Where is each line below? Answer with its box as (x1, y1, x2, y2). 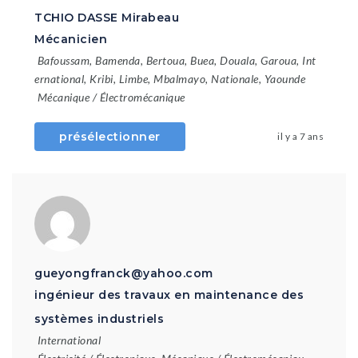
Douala (220, 54, 255, 67)
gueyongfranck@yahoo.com (34, 266, 213, 280)
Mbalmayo (153, 72, 205, 86)
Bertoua (145, 54, 185, 67)
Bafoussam (37, 54, 89, 67)
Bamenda (95, 54, 141, 67)
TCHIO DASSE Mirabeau (34, 10, 179, 25)
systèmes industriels (34, 312, 164, 326)
